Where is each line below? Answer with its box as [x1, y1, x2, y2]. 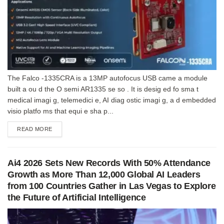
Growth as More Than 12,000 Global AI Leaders [7, 169, 200, 179]
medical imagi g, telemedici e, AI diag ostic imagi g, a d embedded [7, 95, 216, 104]
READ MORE [17, 125, 52, 132]
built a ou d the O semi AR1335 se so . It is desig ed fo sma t [7, 84, 198, 93]
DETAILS [51, 125, 76, 131]
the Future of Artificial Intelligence [7, 192, 146, 202]
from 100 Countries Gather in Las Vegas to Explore [7, 180, 216, 191]
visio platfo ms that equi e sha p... [7, 106, 113, 115]
